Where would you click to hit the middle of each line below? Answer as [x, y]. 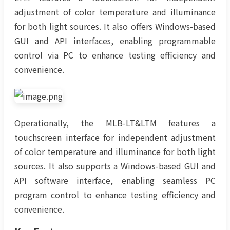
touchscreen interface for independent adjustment [115, 137]
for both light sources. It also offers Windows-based [115, 26]
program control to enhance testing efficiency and [115, 194]
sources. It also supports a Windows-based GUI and [115, 166]
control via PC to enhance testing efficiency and [115, 55]
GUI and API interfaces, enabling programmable [115, 41]
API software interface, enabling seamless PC [115, 180]
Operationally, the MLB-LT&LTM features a [115, 122]
